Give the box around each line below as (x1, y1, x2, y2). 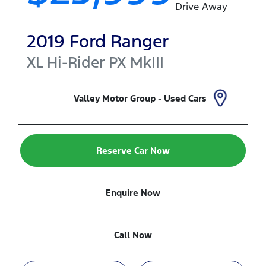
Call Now (114, 229, 152, 241)
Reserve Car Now (96, 145, 170, 157)
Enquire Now (106, 187, 160, 199)
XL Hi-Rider (27, 53, 104, 72)
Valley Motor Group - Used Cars (74, 92, 207, 104)
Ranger (110, 30, 169, 53)
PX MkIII (109, 53, 164, 72)
